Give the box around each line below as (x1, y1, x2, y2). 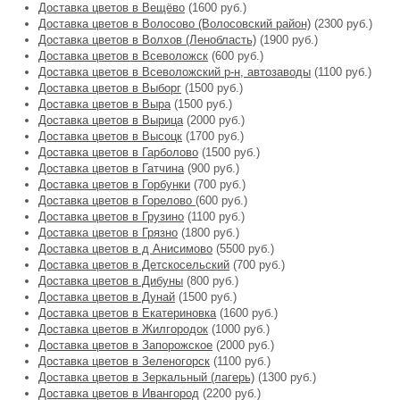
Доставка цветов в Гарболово (38, 146, 198, 159)
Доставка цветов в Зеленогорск (38, 354, 210, 368)
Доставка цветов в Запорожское (38, 338, 212, 352)
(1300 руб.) (254, 371, 316, 384)
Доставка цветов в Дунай (38, 290, 175, 304)
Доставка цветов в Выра (38, 97, 171, 111)
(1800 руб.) (178, 226, 239, 239)
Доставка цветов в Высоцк (38, 129, 182, 143)
